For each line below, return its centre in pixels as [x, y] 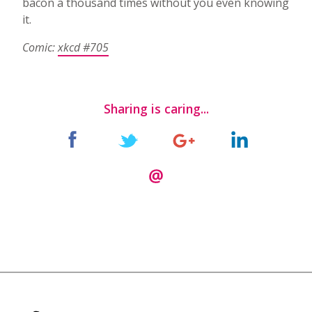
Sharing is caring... [156, 108]
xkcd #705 [83, 47]
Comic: [40, 47]
